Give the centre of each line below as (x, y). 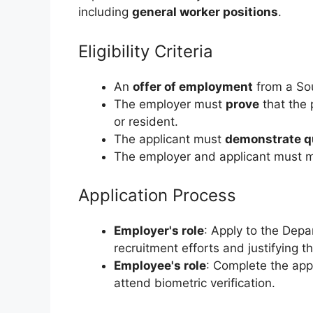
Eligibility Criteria (146, 51)
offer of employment (193, 86)
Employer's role (159, 231)
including (105, 12)
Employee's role (160, 266)
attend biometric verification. (195, 283)
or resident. (146, 121)
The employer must (170, 104)
